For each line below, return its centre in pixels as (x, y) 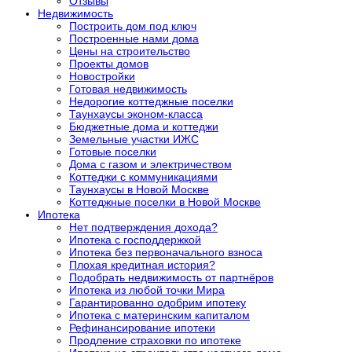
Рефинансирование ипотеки (142, 327)
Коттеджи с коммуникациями (143, 176)
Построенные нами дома (134, 38)
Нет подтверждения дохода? (143, 227)
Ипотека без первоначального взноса (166, 252)
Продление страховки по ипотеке (155, 340)
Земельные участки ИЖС (134, 139)
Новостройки (102, 76)
